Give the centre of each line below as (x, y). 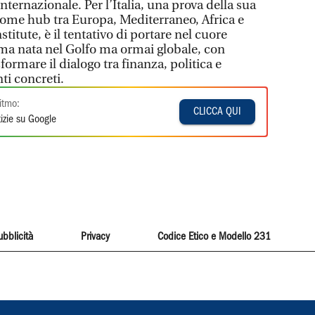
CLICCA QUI (218, 112)
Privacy (95, 237)
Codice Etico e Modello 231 (214, 237)
